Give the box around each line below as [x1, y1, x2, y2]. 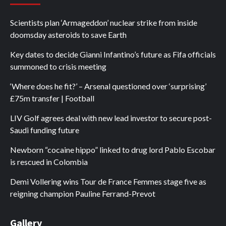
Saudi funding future [10, 125, 79, 135]
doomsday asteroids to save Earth [10, 30, 127, 40]
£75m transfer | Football [10, 93, 94, 103]
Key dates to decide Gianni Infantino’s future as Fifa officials [10, 49, 216, 60]
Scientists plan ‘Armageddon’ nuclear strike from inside [10, 18, 197, 28]
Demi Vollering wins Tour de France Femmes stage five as [10, 177, 206, 187]
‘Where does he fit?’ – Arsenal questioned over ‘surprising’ [10, 81, 206, 91]
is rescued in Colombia [10, 157, 88, 167]
